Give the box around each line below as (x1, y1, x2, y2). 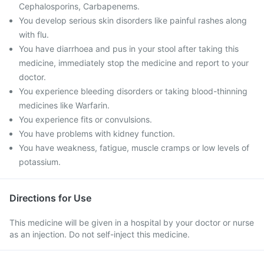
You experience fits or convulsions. (19, 114, 152, 124)
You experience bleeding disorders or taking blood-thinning (19, 86, 247, 96)
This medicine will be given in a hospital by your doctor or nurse (9, 217, 254, 227)
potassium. (19, 157, 61, 167)
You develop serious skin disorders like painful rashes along (19, 15, 247, 25)
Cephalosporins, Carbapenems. (19, 1, 140, 11)
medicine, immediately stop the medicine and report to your (19, 58, 249, 68)
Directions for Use (9, 192, 91, 204)
